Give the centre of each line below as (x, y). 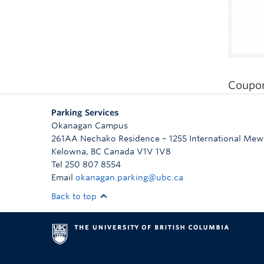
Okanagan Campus (90, 126)
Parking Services (85, 113)
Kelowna (69, 152)
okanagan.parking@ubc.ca (129, 178)
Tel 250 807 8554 (86, 165)
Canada (119, 152)
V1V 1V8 (154, 152)
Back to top (75, 197)
